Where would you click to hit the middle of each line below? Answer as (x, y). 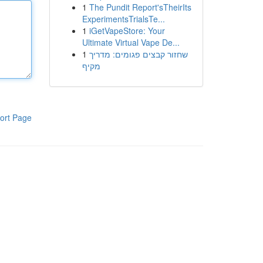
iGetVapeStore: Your (127, 31)
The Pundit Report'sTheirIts (140, 7)
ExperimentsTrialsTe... (123, 19)
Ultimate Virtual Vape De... (131, 42)
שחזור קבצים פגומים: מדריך (138, 54)
